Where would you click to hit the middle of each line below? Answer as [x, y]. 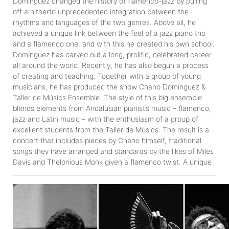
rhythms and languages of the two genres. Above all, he [104, 22]
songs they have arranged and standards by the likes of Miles [113, 151]
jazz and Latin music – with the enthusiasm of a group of [106, 119]
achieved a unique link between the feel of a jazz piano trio [109, 33]
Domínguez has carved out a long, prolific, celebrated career [112, 54]
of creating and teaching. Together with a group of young [107, 76]
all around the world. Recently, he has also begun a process [111, 65]
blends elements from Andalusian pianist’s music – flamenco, [112, 108]
